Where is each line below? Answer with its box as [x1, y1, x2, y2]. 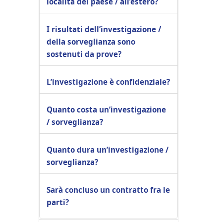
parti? [47, 197, 69, 207]
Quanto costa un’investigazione [47, 104, 166, 114]
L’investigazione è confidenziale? [47, 76, 170, 87]
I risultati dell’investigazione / [47, 24, 161, 34]
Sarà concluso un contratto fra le [47, 184, 170, 195]
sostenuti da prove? [47, 49, 121, 59]
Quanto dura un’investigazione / [47, 144, 168, 155]
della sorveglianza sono [47, 36, 135, 47]
